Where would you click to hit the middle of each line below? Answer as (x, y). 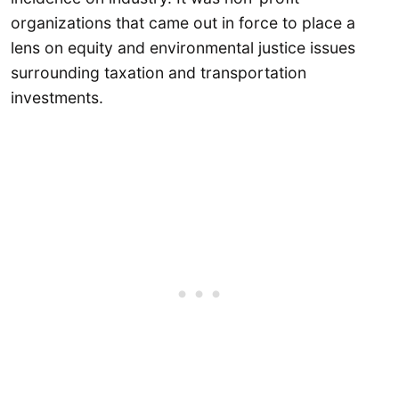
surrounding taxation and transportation (159, 72)
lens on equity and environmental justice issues (183, 47)
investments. (57, 97)
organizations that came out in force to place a (183, 22)
